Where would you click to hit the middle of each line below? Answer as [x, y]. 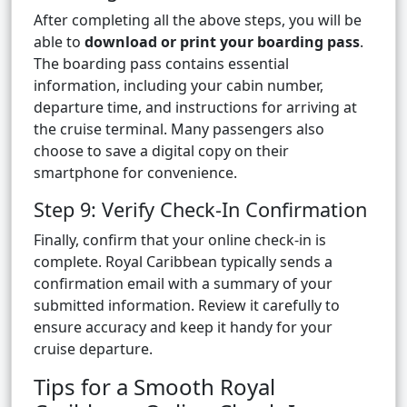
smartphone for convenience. [135, 173]
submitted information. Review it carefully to [187, 306]
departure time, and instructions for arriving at [195, 108]
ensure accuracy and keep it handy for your [183, 328]
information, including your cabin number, [179, 86]
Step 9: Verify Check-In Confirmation [200, 210]
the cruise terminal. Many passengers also [179, 129]
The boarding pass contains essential [161, 64]
